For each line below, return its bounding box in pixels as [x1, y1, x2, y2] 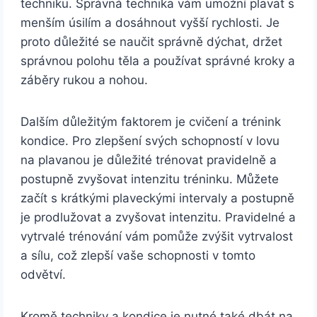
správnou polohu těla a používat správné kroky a [21, 54, 296, 69]
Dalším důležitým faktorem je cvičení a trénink [21, 115, 282, 129]
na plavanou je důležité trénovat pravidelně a [21, 153, 277, 168]
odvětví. [21, 267, 67, 282]
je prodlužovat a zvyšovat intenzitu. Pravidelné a [21, 210, 296, 225]
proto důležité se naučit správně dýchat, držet [21, 35, 283, 50]
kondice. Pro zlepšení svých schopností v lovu [21, 134, 280, 149]
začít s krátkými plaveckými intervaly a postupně [21, 191, 295, 206]
